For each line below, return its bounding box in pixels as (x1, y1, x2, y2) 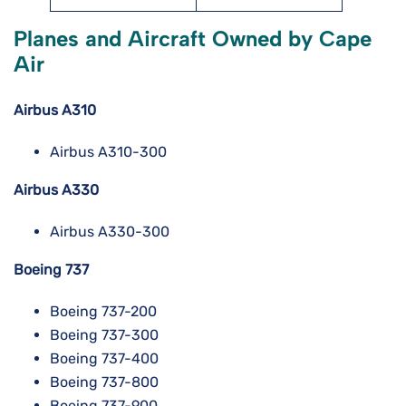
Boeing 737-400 (50, 350, 159, 368)
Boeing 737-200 (50, 303, 157, 321)
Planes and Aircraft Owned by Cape (14, 25, 372, 53)
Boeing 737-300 (50, 326, 159, 344)
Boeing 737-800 (50, 373, 159, 391)
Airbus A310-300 (50, 143, 167, 161)
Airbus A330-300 (50, 223, 169, 241)
